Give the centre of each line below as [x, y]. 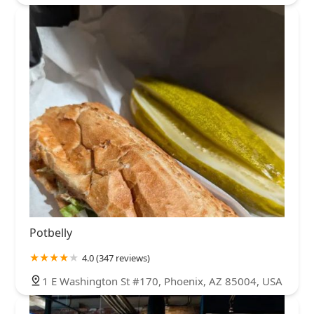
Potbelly [51, 233]
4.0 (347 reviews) [116, 258]
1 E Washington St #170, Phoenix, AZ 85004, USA [162, 281]
